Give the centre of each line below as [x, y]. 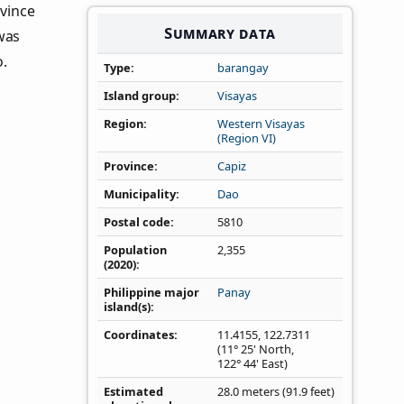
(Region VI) [247, 138]
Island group [140, 96]
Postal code [137, 222]
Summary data [220, 32]
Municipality [140, 194]
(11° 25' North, [256, 349]
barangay [243, 68]
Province [129, 166]
